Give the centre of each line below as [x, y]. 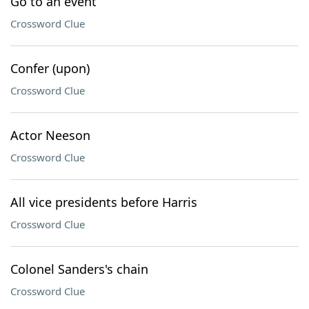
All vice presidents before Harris [104, 202]
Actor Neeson [50, 135]
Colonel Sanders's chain [79, 269]
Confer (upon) [50, 68]
